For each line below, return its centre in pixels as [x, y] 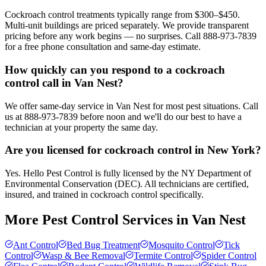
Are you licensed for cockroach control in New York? [133, 150]
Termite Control [163, 255]
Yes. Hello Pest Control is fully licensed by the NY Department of [128, 173]
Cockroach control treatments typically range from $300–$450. [122, 15]
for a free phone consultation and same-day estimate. [103, 47]
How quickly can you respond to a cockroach [115, 69]
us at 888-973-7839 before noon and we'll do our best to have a [123, 116]
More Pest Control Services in [98, 220]
